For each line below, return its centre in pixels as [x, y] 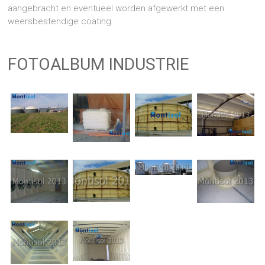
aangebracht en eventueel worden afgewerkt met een [116, 8]
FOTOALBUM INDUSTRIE [98, 64]
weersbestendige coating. [61, 21]
